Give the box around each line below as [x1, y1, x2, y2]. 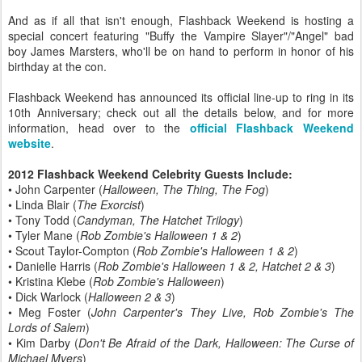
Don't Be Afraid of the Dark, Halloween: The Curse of [78, 335, 354, 351]
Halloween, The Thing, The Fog [103, 181, 265, 197]
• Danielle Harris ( [8, 258, 98, 274]
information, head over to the [8, 120, 190, 136]
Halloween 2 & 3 [88, 288, 171, 305]
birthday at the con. [8, 58, 107, 74]
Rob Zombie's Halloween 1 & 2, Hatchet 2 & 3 [98, 258, 331, 274]
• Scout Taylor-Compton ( [8, 242, 137, 259]
